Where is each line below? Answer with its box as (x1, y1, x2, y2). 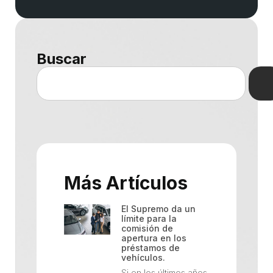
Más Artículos (64, 171, 188, 194)
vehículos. (121, 252, 166, 263)
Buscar (37, 49, 87, 68)
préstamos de (121, 242, 180, 253)
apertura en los (121, 232, 187, 243)
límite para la (121, 213, 177, 224)
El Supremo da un (121, 203, 196, 214)
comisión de (121, 222, 174, 233)
